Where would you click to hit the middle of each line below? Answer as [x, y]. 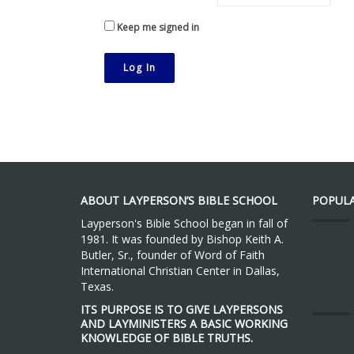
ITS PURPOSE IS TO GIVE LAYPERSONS [182, 309]
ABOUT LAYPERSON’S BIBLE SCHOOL [179, 200]
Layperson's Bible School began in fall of [184, 223]
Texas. [97, 286]
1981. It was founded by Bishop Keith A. [182, 239]
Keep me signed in [158, 27]
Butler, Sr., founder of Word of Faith [173, 255]
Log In [140, 68]
